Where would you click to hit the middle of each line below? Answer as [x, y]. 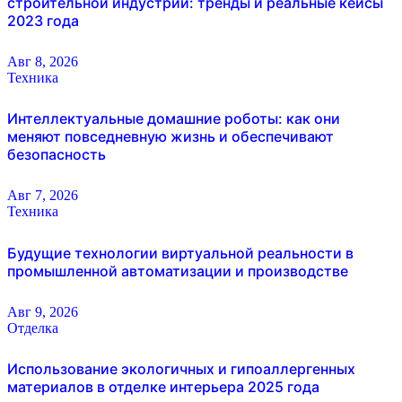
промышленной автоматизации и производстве [178, 271]
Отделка [33, 328]
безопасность [57, 155]
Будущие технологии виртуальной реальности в [180, 253]
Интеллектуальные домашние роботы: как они [174, 119]
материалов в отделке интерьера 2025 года [163, 387]
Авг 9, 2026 [43, 311]
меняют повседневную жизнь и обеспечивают [170, 137]
